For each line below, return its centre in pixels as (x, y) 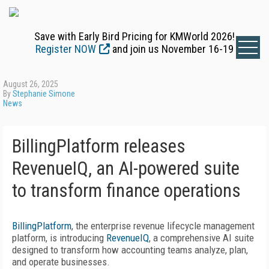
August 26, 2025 (31, 84)
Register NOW (66, 49)
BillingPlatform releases (99, 146)
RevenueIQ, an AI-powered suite (126, 168)
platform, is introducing (59, 238)
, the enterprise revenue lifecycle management (163, 226)
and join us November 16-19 (172, 49)
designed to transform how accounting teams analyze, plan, (130, 250)
